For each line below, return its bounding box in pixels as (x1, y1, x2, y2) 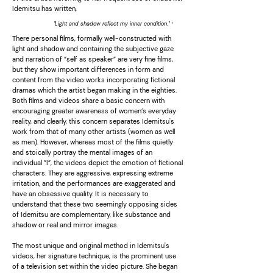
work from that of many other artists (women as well (12, 127, 175, 136)
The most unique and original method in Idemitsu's (12, 241, 169, 250)
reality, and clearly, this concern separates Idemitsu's (12, 117, 174, 126)
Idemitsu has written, (12, 4, 77, 13)
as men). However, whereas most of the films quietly (12, 138, 173, 146)
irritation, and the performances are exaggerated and (12, 179, 175, 188)
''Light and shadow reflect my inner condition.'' (54, 20, 171, 27)
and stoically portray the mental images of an (12, 148, 152, 157)
